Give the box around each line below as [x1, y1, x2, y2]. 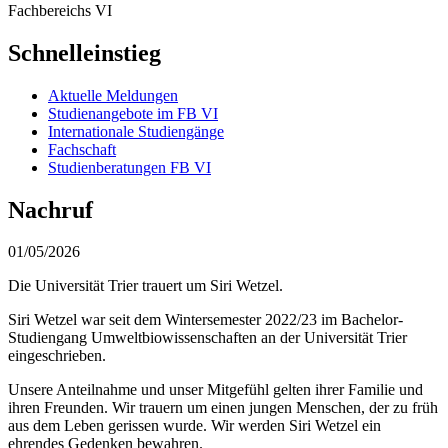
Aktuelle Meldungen [48, 86, 178, 104]
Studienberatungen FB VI [48, 158, 211, 176]
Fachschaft [48, 140, 116, 158]
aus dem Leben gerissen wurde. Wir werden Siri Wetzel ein [8, 417, 381, 435]
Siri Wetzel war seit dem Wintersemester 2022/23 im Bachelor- [8, 311, 403, 329]
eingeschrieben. [8, 347, 106, 365]
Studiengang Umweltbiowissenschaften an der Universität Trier [8, 329, 407, 347]
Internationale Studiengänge [48, 122, 224, 140]
